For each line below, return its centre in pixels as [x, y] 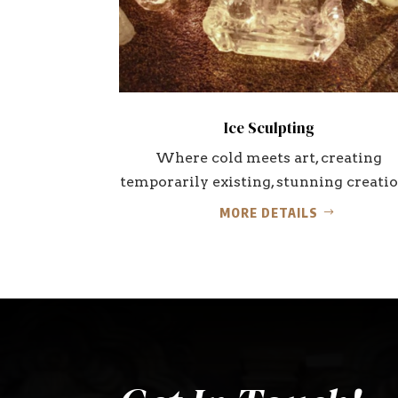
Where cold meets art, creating [269, 158]
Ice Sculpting [269, 128]
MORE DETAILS [269, 213]
